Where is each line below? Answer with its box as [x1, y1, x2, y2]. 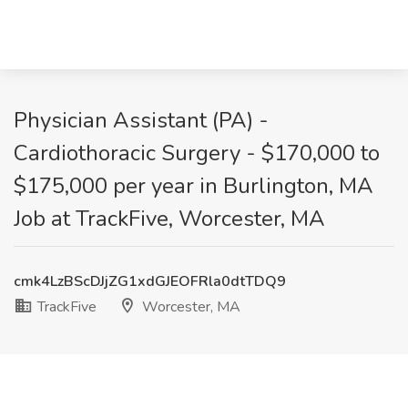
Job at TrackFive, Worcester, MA [14, 204, 325, 233]
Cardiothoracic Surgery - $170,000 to [14, 138, 380, 168]
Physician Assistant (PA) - [14, 106, 269, 135]
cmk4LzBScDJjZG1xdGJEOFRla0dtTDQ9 [14, 271, 286, 291]
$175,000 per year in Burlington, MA [14, 171, 373, 200]
